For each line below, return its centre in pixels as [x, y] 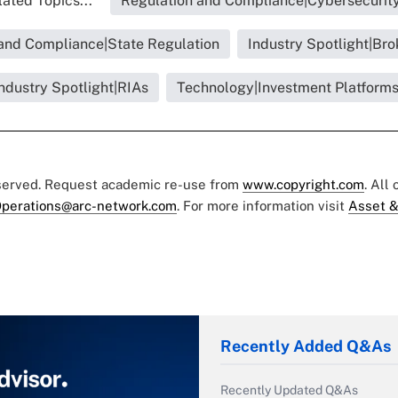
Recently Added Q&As [306, 346]
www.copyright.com [303, 184]
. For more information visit [263, 206]
